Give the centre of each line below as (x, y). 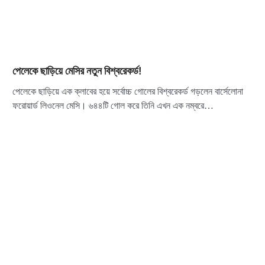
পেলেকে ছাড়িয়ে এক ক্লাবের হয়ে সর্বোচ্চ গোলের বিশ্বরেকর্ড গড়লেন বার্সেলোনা (127, 92)
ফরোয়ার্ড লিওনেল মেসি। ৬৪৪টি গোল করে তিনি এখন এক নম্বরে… (113, 106)
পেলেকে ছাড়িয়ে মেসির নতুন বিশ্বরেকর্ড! (77, 71)
